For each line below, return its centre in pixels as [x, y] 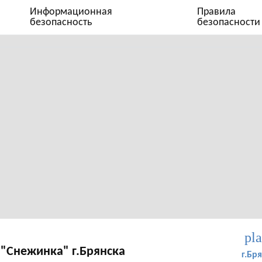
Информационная [71, 12]
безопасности [229, 22]
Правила [217, 12]
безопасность [61, 22]
